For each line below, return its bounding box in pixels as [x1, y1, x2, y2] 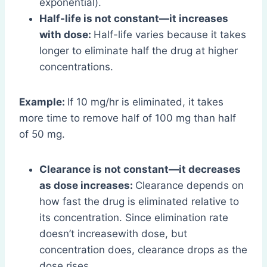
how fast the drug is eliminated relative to [39, 195, 239, 207]
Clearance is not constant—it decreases [39, 163, 241, 175]
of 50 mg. [19, 128, 65, 140]
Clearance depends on [135, 179, 244, 191]
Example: [19, 95, 67, 108]
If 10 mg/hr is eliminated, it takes [67, 95, 223, 108]
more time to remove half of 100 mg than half [19, 111, 236, 124]
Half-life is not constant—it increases [39, 12, 228, 24]
